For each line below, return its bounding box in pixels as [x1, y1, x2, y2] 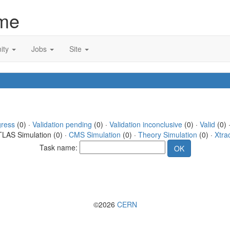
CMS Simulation [68, 129, 121, 140]
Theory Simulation [138, 129, 197, 140]
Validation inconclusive [109, 119, 182, 129]
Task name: [39, 142, 80, 152]
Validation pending [32, 119, 92, 129]
